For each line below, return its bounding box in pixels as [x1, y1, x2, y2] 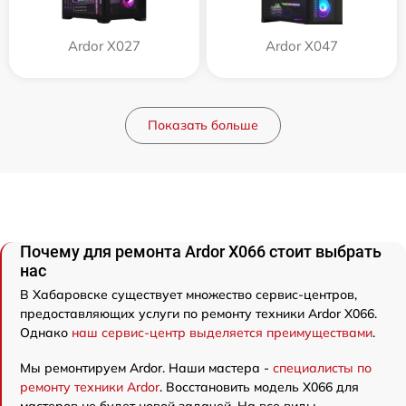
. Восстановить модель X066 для [159, 379, 359, 395]
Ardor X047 [266, 37, 338, 54]
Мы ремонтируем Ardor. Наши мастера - [20, 360, 273, 376]
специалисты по [273, 360, 372, 376]
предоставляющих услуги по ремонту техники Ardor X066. [20, 305, 377, 322]
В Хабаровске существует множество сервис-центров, [20, 286, 357, 303]
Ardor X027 [68, 37, 140, 54]
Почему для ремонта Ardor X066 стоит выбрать [20, 242, 382, 261]
